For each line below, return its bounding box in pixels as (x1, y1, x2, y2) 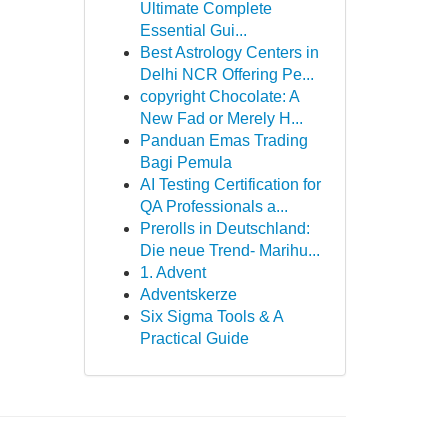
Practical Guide (139, 330, 249, 347)
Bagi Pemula (139, 154, 232, 171)
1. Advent (139, 264, 206, 281)
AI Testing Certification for (139, 176, 321, 193)
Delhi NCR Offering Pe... (139, 66, 314, 83)
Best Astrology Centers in (139, 44, 319, 61)
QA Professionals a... (139, 198, 288, 215)
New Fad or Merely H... (139, 110, 303, 127)
